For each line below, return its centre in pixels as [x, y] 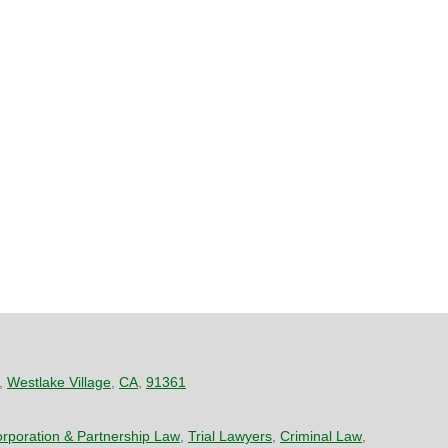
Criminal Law [321, 435]
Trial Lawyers [230, 435]
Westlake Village [59, 381]
